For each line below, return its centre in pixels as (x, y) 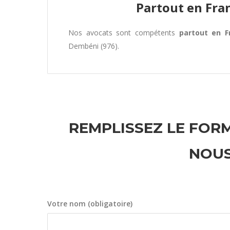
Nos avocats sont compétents (124, 33)
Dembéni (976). (94, 46)
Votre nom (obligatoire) (90, 204)
